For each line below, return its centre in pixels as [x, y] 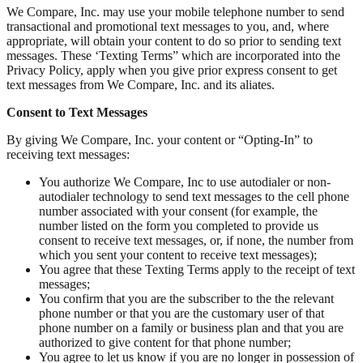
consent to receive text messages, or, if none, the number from [196, 241]
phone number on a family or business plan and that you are [191, 328]
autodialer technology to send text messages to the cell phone [194, 197]
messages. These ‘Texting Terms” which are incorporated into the [173, 56]
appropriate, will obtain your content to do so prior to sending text [174, 41]
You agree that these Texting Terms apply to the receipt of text [197, 270]
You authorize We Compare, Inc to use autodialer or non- [185, 182]
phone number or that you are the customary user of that [181, 314]
